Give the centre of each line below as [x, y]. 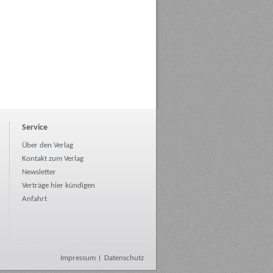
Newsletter [39, 172]
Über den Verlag [48, 146]
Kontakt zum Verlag [53, 159]
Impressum [78, 258]
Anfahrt [34, 199]
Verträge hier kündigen [58, 186]
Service [35, 128]
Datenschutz [124, 258]
